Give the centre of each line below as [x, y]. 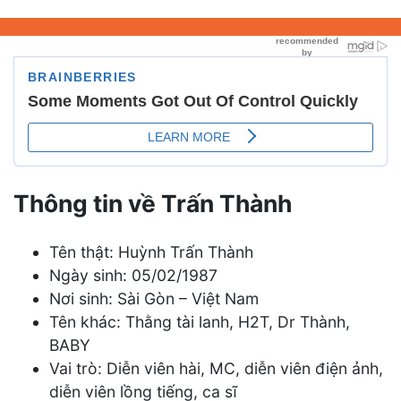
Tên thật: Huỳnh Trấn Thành [151, 252]
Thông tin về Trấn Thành [153, 204]
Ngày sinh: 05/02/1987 [133, 275]
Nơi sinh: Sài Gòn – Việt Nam [154, 298]
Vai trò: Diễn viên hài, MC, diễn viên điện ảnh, [216, 368]
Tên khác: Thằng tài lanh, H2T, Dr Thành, [200, 321]
